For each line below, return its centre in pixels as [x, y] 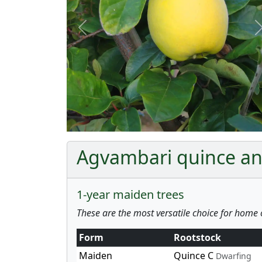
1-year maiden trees [130, 194]
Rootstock [197, 237]
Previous [101, 33]
